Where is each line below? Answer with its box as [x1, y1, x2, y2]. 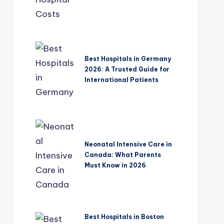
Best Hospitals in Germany [84, 55, 171, 63]
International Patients [84, 76, 159, 84]
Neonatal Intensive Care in [84, 140, 172, 148]
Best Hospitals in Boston [84, 213, 164, 221]
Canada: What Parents [84, 150, 161, 158]
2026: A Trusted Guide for [84, 65, 170, 73]
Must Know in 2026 [84, 161, 146, 169]
